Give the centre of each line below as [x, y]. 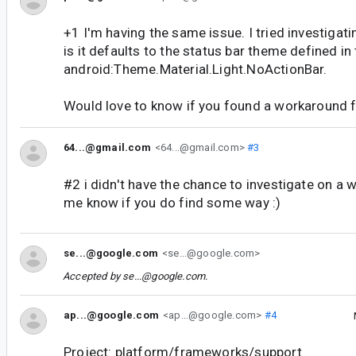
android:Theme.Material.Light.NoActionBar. [195, 70]
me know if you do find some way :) [172, 203]
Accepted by [93, 276]
